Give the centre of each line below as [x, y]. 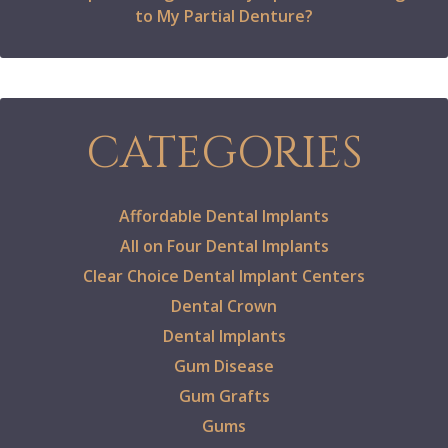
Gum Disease [224, 366]
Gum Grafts [224, 396]
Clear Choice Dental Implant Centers [224, 276]
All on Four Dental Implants [224, 246]
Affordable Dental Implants [224, 216]
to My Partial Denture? [224, 16]
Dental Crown [224, 306]
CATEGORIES [224, 154]
